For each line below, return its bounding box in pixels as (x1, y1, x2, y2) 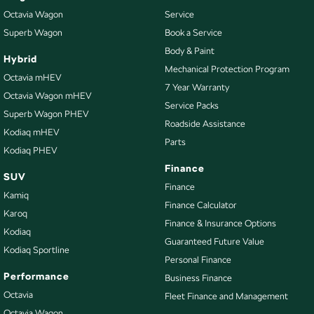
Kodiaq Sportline (4, 244, 69, 255)
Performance (4, 270, 69, 282)
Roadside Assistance (164, 118, 245, 129)
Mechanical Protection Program (164, 63, 289, 74)
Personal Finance (164, 254, 231, 265)
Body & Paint (164, 45, 214, 56)
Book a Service (164, 27, 222, 38)
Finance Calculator (164, 199, 237, 210)
